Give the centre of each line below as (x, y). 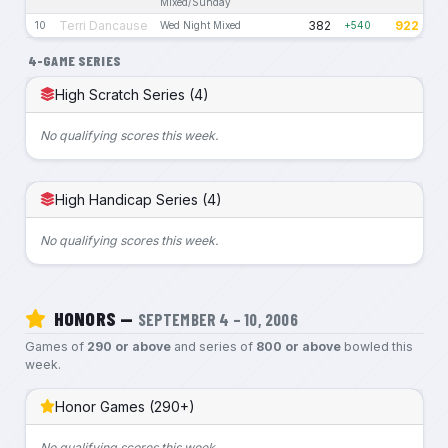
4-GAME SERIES (74, 60)
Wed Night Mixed (200, 24)
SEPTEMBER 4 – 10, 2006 (217, 318)
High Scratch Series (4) (132, 94)
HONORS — (93, 318)
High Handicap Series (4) (139, 199)
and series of (213, 346)
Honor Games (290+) (125, 406)
